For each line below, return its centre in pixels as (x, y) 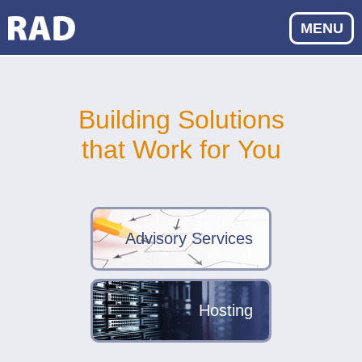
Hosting (226, 311)
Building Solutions (181, 120)
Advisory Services (189, 239)
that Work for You (181, 149)
